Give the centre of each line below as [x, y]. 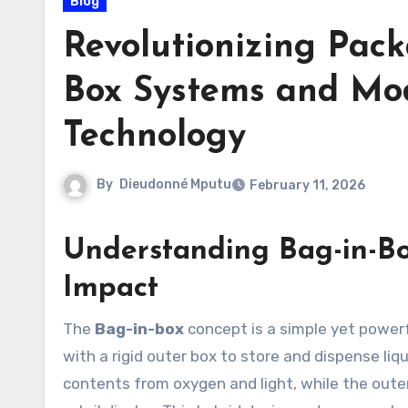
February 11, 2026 [307, 185]
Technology [154, 137]
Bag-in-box [139, 329]
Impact [111, 289]
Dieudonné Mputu [175, 185]
